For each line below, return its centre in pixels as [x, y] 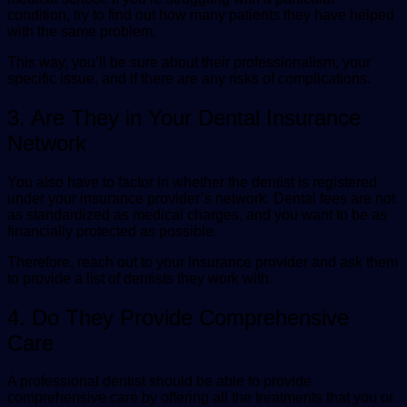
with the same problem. [84, 31]
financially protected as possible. [114, 231]
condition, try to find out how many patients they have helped [201, 15]
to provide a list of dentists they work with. [142, 278]
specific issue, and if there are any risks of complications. [191, 78]
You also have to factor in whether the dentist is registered [192, 182]
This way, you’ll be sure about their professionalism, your [189, 62]
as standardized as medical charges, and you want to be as [197, 214]
